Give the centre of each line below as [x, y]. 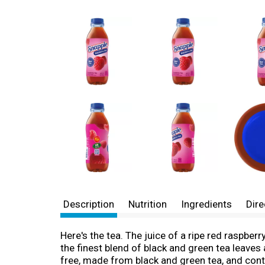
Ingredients [206, 204]
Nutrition [148, 204]
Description [89, 204]
